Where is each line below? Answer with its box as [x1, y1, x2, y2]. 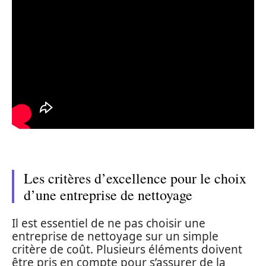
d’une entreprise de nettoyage [24, 185, 192, 204]
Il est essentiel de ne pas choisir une [12, 215, 205, 231]
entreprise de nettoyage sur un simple [12, 228, 218, 244]
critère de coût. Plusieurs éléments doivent [12, 241, 242, 257]
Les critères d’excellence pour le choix [24, 169, 246, 188]
